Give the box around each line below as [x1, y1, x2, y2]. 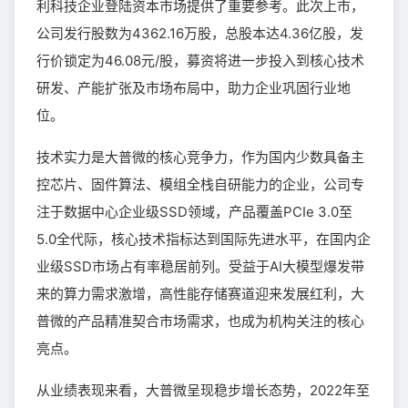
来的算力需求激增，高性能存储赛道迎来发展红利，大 [36, 285, 364, 302]
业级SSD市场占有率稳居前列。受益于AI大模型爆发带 [36, 258, 364, 275]
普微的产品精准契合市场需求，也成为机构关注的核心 [36, 312, 364, 330]
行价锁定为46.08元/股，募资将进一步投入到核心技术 [36, 52, 364, 69]
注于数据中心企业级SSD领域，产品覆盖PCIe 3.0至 [36, 203, 352, 220]
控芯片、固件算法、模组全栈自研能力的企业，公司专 [36, 176, 364, 193]
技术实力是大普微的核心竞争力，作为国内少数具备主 [36, 148, 364, 166]
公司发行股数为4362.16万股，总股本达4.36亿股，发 [36, 25, 363, 42]
